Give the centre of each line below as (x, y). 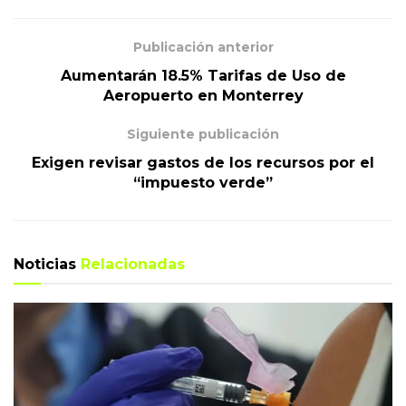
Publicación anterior (203, 47)
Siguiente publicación (203, 134)
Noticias (47, 264)
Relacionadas (133, 264)
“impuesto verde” (203, 183)
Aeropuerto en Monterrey (203, 96)
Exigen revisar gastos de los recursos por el (203, 163)
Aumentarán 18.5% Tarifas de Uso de (203, 76)
